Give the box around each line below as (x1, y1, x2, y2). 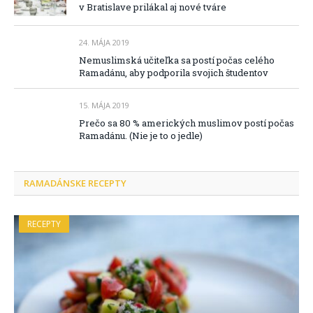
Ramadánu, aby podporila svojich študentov (79, 66, 268, 79)
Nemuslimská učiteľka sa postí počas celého (79, 53, 275, 66)
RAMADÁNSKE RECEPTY (24, 176, 126, 189)
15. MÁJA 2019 (79, 99, 129, 110)
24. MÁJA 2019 (79, 36, 129, 48)
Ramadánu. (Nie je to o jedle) (79, 129, 203, 142)
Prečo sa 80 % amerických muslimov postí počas (79, 116, 294, 129)
